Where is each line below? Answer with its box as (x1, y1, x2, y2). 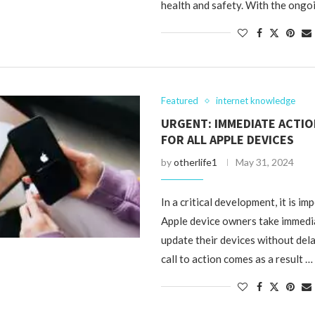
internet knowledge (216, 95, 296, 106)
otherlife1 (174, 156, 218, 168)
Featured (161, 95, 199, 106)
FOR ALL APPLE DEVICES (161, 131, 295, 148)
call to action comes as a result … (161, 252, 314, 265)
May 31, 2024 (236, 156, 295, 168)
